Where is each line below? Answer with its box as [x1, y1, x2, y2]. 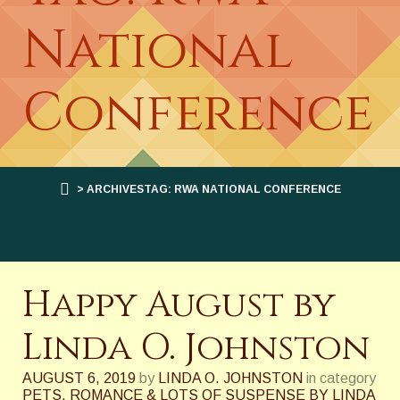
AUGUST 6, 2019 [22, 371, 136, 386]
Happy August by [22, 281, 336, 329]
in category [306, 371, 376, 386]
